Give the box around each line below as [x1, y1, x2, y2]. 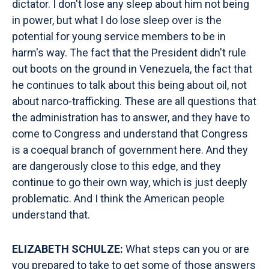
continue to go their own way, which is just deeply [12, 176, 247, 189]
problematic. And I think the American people [12, 192, 225, 205]
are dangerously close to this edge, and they [12, 160, 221, 172]
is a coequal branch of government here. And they [12, 144, 248, 156]
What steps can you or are [123, 243, 249, 255]
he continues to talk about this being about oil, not [12, 79, 247, 91]
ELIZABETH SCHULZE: [12, 243, 123, 255]
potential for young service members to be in [12, 30, 226, 43]
